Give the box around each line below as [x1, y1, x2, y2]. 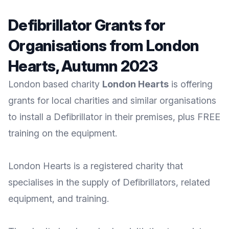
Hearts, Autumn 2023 [8, 57, 157, 75]
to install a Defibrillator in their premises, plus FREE [8, 111, 220, 122]
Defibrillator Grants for [8, 16, 165, 34]
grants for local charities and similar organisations [8, 95, 216, 106]
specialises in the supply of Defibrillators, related [8, 177, 210, 188]
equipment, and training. [8, 193, 109, 204]
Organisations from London [8, 36, 199, 55]
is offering [169, 79, 213, 89]
